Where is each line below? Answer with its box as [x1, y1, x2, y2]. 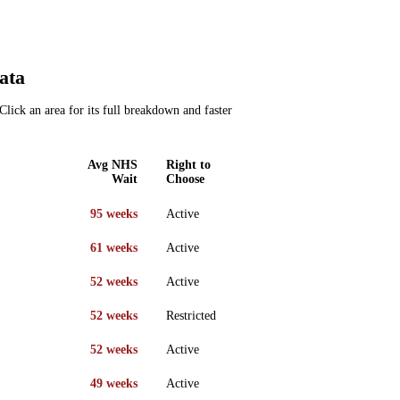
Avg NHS [87, 157, 137, 171]
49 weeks [90, 376, 137, 390]
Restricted [166, 308, 216, 322]
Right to [166, 157, 211, 171]
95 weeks [90, 206, 137, 221]
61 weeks [90, 240, 137, 254]
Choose [166, 171, 204, 186]
